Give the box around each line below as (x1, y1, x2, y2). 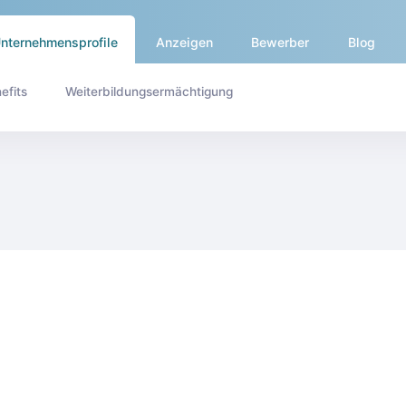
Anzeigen (156, 34, 213, 50)
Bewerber (251, 34, 310, 50)
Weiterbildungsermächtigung (64, 83, 233, 99)
